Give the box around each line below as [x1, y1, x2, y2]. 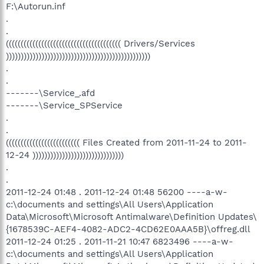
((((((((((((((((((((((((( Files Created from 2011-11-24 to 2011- [6, 137, 247, 148]
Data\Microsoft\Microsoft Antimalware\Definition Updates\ [6, 211, 257, 222]
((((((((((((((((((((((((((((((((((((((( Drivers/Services [6, 38, 195, 49]
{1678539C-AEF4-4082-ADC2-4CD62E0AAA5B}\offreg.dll [6, 223, 250, 235]
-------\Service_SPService [6, 100, 123, 111]
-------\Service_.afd [6, 87, 95, 98]
